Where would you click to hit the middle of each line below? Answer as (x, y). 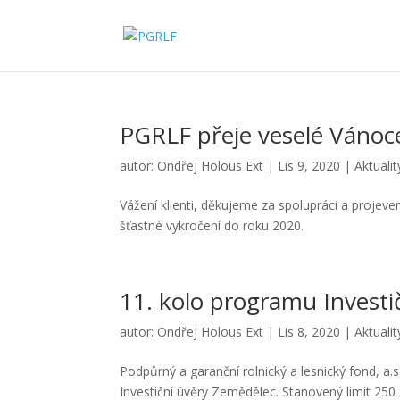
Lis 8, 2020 (309, 332)
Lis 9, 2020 (309, 166)
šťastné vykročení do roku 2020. (212, 225)
